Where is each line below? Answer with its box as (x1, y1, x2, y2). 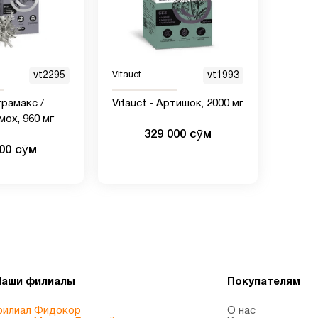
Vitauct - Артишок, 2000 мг (111, 98, 243, 109)
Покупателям (227, 276, 300, 287)
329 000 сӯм (143, 128, 212, 140)
